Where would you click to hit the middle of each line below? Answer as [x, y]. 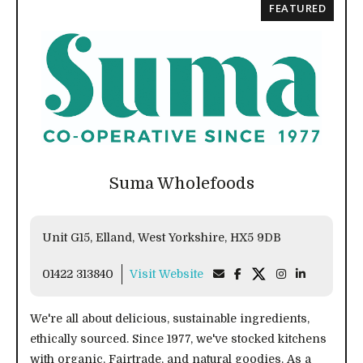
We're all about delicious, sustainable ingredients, [170, 318]
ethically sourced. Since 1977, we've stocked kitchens [178, 338]
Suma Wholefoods [181, 183]
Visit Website [167, 273]
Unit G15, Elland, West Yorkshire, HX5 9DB [162, 237]
